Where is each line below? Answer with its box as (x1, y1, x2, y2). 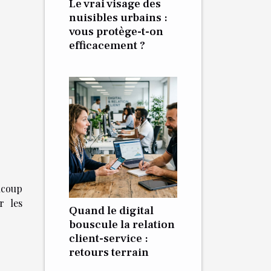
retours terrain (69, 245, 149, 260)
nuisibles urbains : (69, 10, 168, 25)
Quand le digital (69, 203, 154, 218)
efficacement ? (69, 38, 145, 53)
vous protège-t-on (69, 24, 163, 39)
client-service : (69, 231, 148, 246)
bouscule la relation (69, 217, 175, 232)
